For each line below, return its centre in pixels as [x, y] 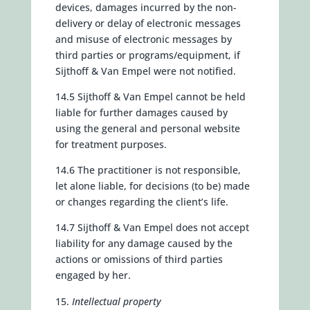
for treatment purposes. [111, 144]
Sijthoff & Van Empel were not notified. [145, 71]
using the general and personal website [147, 128]
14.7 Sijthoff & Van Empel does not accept [152, 227]
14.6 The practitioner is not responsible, [148, 170]
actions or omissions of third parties [139, 259]
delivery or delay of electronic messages [148, 23]
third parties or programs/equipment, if [147, 55]
